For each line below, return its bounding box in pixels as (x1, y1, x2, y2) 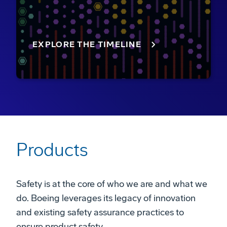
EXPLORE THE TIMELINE (32, 39, 141, 49)
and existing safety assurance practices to (16, 206, 184, 218)
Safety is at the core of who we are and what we (16, 178, 207, 190)
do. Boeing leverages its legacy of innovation (16, 192, 196, 204)
